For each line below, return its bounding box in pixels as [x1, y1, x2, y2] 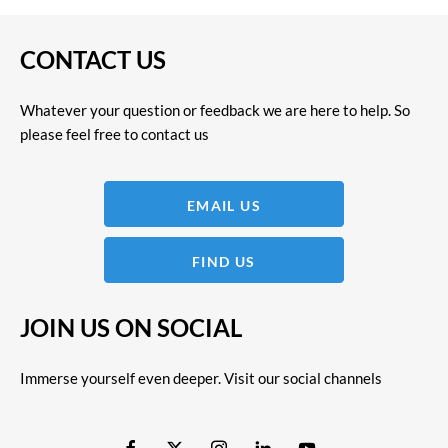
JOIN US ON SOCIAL [20, 312, 242, 342]
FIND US [192, 252, 256, 270]
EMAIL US [186, 196, 262, 214]
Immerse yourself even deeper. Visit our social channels [20, 368, 382, 387]
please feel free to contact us [20, 124, 209, 143]
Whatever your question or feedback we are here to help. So [20, 100, 410, 119]
